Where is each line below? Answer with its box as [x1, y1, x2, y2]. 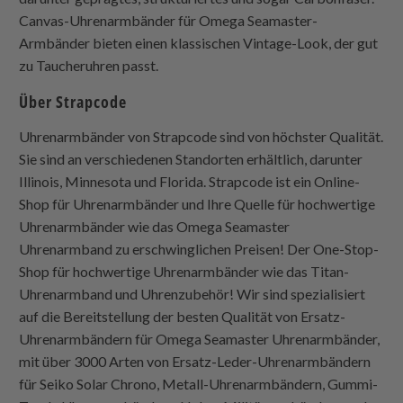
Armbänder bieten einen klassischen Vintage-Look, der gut [19, 34, 379, 52]
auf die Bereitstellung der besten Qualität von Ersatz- [19, 308, 346, 326]
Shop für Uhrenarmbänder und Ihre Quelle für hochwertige [19, 195, 376, 213]
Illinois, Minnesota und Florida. [19, 173, 210, 191]
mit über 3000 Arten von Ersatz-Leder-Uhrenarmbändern [19, 353, 372, 371]
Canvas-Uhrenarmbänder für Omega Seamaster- [19, 12, 318, 30]
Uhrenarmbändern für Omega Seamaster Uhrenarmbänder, [19, 330, 381, 348]
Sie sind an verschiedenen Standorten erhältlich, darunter [19, 150, 363, 168]
